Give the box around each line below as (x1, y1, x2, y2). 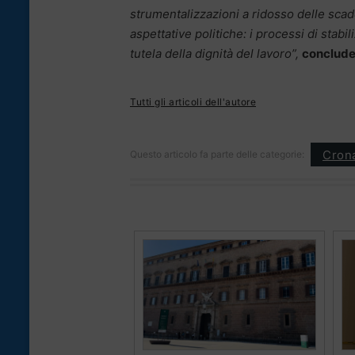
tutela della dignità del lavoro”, (130, 46, 299, 62)
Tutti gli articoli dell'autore (130, 96, 256, 109)
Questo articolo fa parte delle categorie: (130, 148, 304, 161)
